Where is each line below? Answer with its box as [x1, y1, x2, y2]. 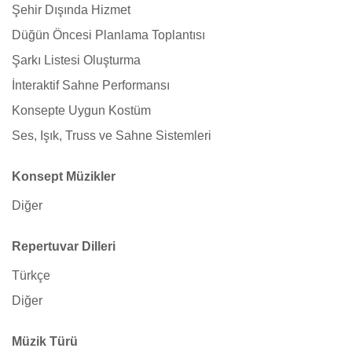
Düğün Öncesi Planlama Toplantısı [12, 28, 205, 42]
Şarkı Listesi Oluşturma [12, 53, 141, 67]
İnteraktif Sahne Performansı [12, 79, 170, 92]
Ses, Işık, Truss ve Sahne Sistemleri [12, 129, 211, 142]
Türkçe [12, 269, 50, 282]
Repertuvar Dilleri [12, 240, 115, 253]
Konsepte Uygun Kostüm [12, 104, 151, 117]
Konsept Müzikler [12, 170, 115, 183]
